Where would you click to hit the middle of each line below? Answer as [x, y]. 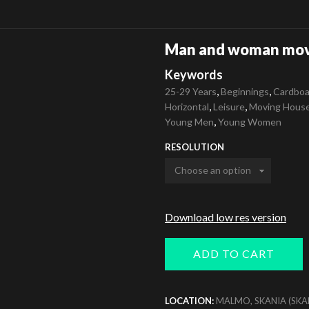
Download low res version [226, 217]
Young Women [250, 121]
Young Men [189, 121]
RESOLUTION [195, 147]
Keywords [194, 75]
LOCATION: [190, 301]
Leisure [229, 106]
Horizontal [187, 106]
